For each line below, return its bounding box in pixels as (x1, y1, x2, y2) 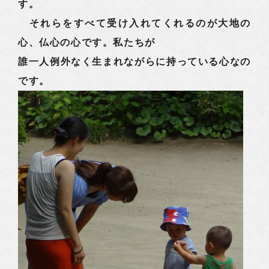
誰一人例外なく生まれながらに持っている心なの (18, 56, 251, 67)
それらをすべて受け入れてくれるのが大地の (18, 18, 251, 28)
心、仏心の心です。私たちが (18, 37, 156, 47)
